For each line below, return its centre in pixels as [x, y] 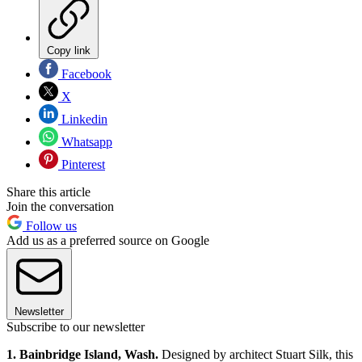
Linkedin [83, 119]
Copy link [69, 50]
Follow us [50, 225]
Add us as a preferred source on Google [108, 240]
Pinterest [82, 164]
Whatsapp [85, 141]
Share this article [48, 192]
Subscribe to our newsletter [76, 326]
